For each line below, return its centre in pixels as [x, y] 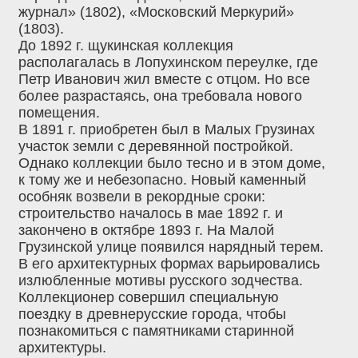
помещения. [59, 113]
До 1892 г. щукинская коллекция [126, 46]
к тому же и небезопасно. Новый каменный [162, 180]
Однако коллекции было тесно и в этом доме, [172, 163]
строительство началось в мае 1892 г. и [151, 214]
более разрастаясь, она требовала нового [160, 96]
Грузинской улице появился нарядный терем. [171, 247]
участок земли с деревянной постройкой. [156, 147]
